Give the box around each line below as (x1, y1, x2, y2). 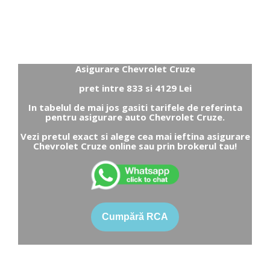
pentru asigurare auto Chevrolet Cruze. (45, 110, 225, 123)
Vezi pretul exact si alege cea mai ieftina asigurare (20, 130, 250, 142)
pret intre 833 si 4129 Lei (78, 81, 192, 94)
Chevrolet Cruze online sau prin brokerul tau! (33, 139, 237, 152)
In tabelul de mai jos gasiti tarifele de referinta (28, 101, 242, 113)
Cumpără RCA (102, 211, 168, 222)
